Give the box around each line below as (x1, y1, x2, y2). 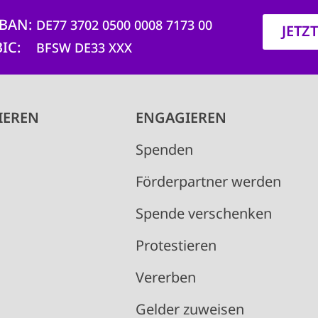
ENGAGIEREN (135, 108, 226, 128)
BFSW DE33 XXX (35, 39, 132, 57)
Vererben (135, 268, 196, 287)
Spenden (135, 140, 193, 160)
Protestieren (135, 236, 216, 256)
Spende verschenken (135, 204, 272, 224)
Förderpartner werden (135, 172, 281, 192)
